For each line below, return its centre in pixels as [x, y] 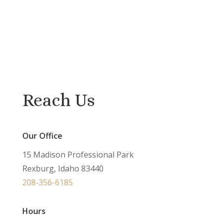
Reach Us [58, 100]
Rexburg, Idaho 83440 [63, 168]
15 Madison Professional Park [78, 155]
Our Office [42, 136]
